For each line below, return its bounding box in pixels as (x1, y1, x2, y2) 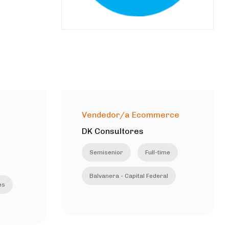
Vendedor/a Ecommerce (81, 109, 179, 120)
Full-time (145, 148, 170, 156)
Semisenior (89, 148, 123, 156)
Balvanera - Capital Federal (89, 172, 168, 179)
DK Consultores (81, 126, 144, 136)
